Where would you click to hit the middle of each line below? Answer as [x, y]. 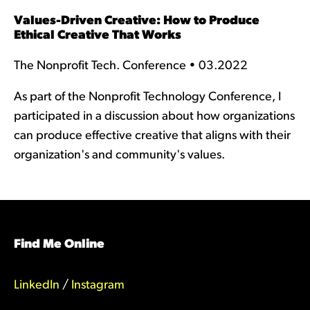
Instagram [98, 286]
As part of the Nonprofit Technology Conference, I [147, 98]
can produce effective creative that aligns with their [152, 136]
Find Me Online [59, 245]
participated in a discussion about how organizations [154, 117]
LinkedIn [36, 286]
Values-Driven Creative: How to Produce [136, 21]
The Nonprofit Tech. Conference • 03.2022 [130, 66]
